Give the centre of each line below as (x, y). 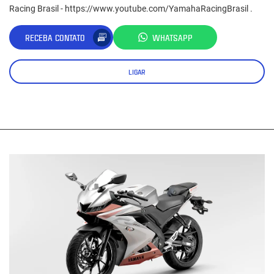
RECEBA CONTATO (55, 37)
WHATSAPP (172, 37)
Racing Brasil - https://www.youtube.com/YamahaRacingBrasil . (131, 9)
